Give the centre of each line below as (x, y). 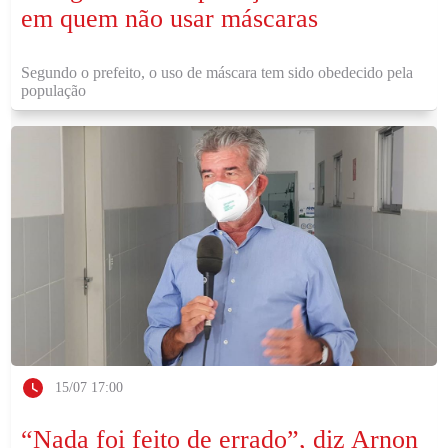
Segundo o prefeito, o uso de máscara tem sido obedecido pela (217, 72)
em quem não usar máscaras (170, 18)
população (54, 90)
